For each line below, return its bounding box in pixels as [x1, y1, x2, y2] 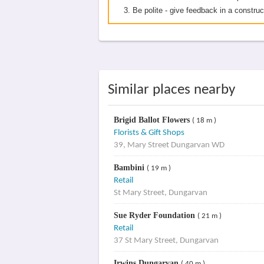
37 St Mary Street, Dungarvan [113, 236, 219, 245]
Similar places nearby [108, 82, 235, 97]
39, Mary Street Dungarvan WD [113, 141, 225, 150]
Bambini [113, 163, 147, 172]
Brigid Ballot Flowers [113, 115, 192, 124]
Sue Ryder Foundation [113, 211, 197, 220]
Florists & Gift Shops [113, 128, 184, 137]
